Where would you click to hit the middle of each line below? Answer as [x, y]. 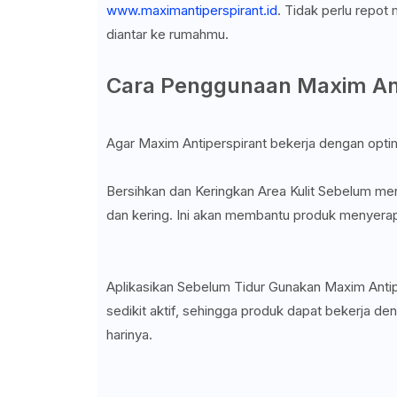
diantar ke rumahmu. [167, 35]
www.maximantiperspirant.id [191, 11]
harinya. [129, 335]
